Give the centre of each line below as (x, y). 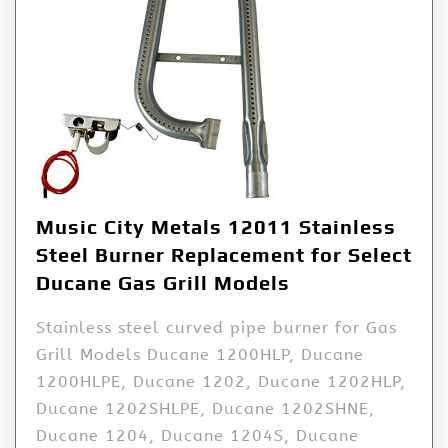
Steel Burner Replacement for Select (224, 255)
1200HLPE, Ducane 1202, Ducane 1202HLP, (221, 382)
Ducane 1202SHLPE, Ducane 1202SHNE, (205, 409)
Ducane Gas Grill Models (163, 283)
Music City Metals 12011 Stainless (216, 227)
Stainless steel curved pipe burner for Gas (216, 328)
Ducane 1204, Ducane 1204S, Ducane (197, 436)
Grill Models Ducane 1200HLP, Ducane (200, 355)
